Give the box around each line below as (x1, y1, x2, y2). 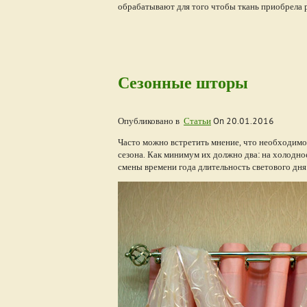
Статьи (184, 115, 211, 127)
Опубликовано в (118, 115, 184, 127)
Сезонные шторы (118, 72, 248, 93)
